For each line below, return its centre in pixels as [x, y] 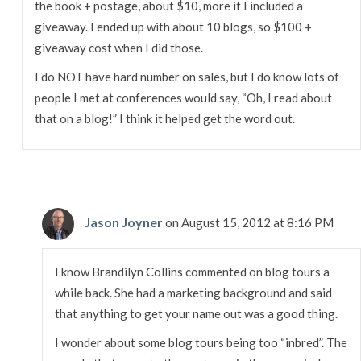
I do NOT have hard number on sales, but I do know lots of [187, 76]
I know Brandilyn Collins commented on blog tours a [193, 271]
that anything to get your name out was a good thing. [197, 313]
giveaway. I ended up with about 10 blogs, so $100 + [173, 26]
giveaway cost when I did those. [118, 47]
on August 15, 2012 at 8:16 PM [250, 222]
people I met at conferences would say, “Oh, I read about [183, 97]
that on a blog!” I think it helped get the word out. [164, 118]
